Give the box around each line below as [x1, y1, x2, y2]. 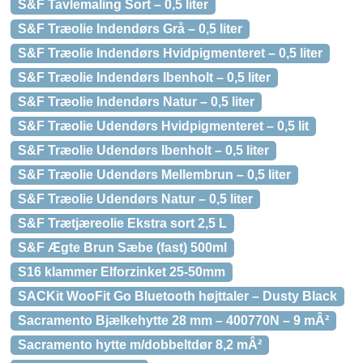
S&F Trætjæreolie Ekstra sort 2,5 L [18, 216, 227, 230]
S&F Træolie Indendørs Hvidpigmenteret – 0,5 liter [18, 46, 322, 60]
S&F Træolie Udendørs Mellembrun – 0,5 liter [18, 168, 291, 181]
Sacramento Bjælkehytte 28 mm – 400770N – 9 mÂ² [18, 314, 329, 327]
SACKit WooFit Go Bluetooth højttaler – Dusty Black [18, 289, 337, 303]
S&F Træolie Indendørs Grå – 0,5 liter [18, 22, 242, 36]
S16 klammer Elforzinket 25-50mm [18, 265, 225, 279]
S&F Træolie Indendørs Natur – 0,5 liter [18, 95, 254, 109]
